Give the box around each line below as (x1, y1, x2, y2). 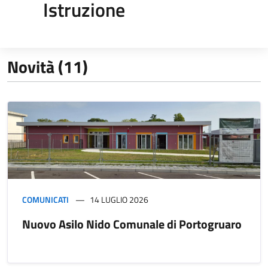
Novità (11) (7, 53, 88, 80)
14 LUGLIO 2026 (90, 193, 148, 206)
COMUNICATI (22, 193, 69, 206)
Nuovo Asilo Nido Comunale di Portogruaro (22, 214, 242, 233)
